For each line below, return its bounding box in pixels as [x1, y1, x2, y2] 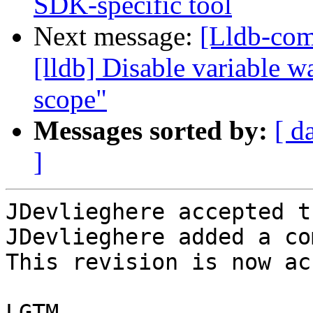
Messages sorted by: [34, 115, 268, 146]
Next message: [34, 21, 200, 52]
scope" [34, 84, 107, 115]
